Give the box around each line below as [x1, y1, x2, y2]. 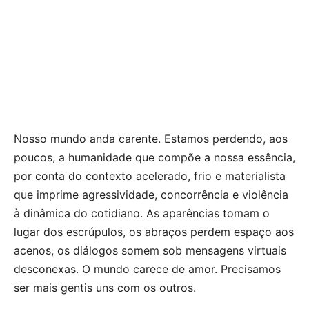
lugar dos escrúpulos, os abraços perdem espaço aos [14, 224, 294, 239]
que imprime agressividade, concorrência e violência [14, 187, 288, 201]
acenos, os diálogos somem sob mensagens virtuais [14, 243, 286, 257]
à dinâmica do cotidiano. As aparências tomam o [14, 206, 270, 220]
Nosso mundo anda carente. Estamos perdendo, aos [14, 131, 288, 146]
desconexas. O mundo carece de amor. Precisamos [14, 261, 281, 276]
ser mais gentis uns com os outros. [14, 280, 196, 295]
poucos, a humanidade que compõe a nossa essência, [14, 150, 295, 164]
